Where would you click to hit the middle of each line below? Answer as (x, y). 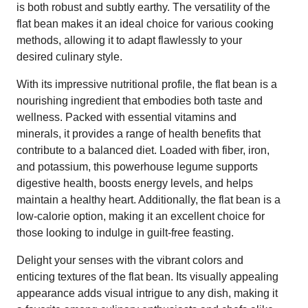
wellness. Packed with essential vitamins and (126, 117)
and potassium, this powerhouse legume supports (137, 166)
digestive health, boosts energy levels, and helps (135, 183)
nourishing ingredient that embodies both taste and (140, 100)
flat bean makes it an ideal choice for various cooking (145, 23)
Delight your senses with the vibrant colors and (130, 260)
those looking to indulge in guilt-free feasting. (125, 232)
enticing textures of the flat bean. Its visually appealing (147, 276)
